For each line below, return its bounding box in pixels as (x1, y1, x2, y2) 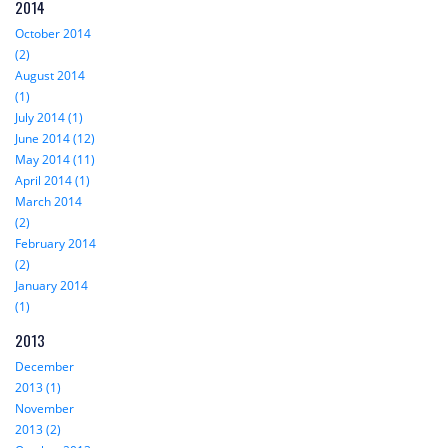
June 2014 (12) (15, 130, 95, 148)
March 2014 (15, 193, 82, 211)
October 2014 (15, 25, 91, 43)
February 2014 (15, 235, 96, 253)
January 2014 (15, 277, 88, 295)
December (15, 358, 74, 376)
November (15, 400, 74, 418)
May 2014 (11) (15, 151, 95, 169)
